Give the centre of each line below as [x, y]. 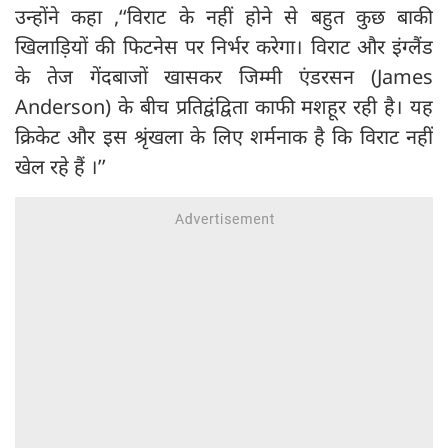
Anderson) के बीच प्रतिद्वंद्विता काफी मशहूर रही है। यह [224, 106]
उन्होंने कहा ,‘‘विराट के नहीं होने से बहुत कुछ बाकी [224, 16]
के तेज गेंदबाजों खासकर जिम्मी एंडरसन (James [224, 76]
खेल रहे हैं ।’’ [60, 166]
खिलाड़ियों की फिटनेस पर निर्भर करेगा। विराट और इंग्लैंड [224, 46]
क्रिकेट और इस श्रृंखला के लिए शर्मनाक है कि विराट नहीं [224, 136]
